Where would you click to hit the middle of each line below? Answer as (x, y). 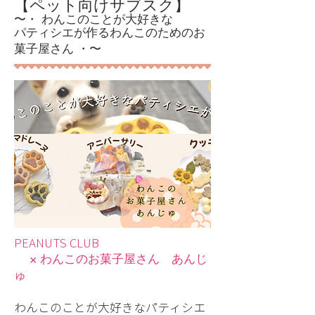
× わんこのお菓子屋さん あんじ (111, 259)
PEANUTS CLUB (57, 243)
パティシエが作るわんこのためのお (110, 32)
